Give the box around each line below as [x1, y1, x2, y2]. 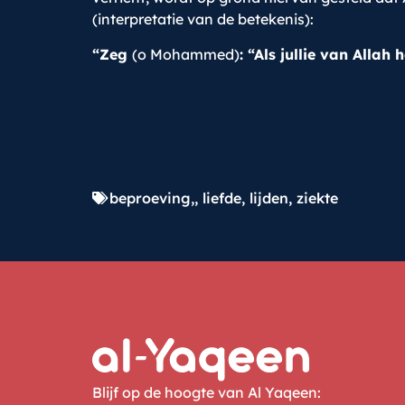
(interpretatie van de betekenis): [92, 10, 314, 29]
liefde [202, 188, 241, 207]
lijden [250, 188, 288, 207]
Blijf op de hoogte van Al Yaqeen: [92, 383, 321, 402]
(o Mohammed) [132, 44, 240, 63]
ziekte [297, 188, 338, 207]
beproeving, [109, 188, 194, 207]
